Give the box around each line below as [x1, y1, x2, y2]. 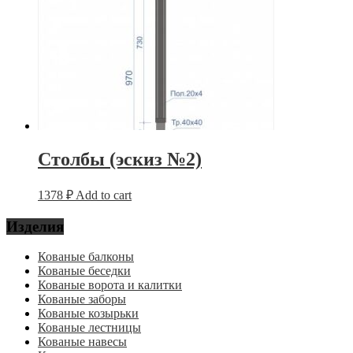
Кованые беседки [38, 264, 131, 278]
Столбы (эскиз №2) [38, 148, 202, 169]
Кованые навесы [38, 335, 127, 349]
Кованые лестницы [38, 321, 141, 335]
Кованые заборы [38, 292, 126, 307]
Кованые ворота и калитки [38, 278, 182, 292]
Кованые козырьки [38, 307, 139, 321]
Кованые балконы [38, 250, 134, 264]
